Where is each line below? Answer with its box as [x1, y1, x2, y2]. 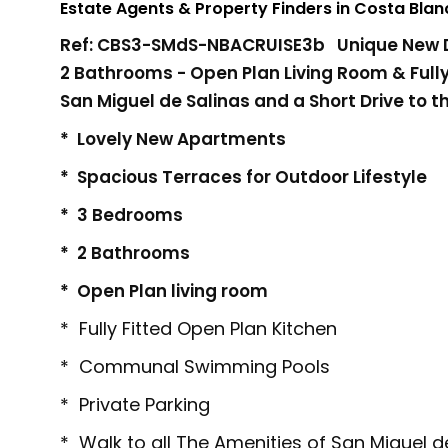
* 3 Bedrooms [60, 203, 187, 228]
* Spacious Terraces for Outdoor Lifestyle [60, 165, 427, 190]
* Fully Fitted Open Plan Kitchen [60, 316, 337, 342]
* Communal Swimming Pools [60, 354, 330, 380]
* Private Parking [60, 392, 210, 418]
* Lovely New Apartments [60, 127, 286, 152]
